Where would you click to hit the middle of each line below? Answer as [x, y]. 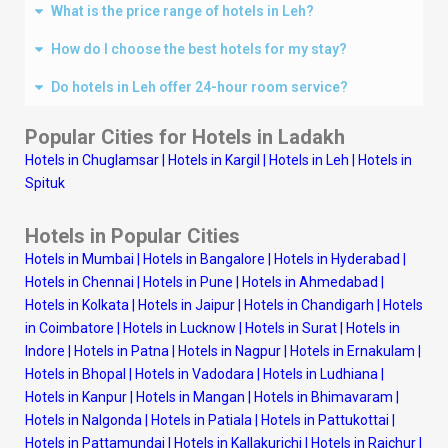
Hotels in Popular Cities [132, 235]
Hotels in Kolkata [77, 304]
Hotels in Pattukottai [325, 419]
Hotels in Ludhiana [320, 373]
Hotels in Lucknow [179, 327]
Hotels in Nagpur [229, 350]
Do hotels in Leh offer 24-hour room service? [199, 86]
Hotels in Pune [188, 281]
